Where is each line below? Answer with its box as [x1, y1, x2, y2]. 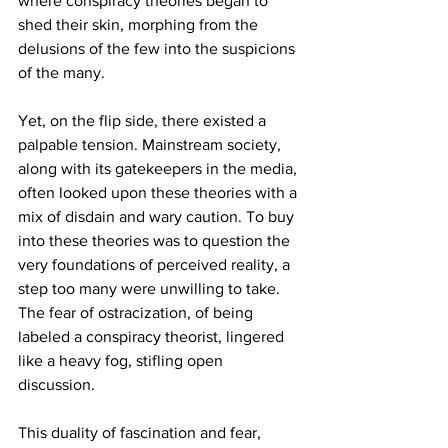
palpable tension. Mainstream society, [18, 136, 285, 154]
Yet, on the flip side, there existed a [18, 112, 270, 130]
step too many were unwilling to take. [18, 280, 284, 298]
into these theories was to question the [18, 232, 294, 250]
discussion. [18, 376, 95, 394]
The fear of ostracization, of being [18, 304, 257, 322]
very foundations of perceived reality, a [18, 256, 294, 274]
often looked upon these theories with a [18, 184, 301, 202]
